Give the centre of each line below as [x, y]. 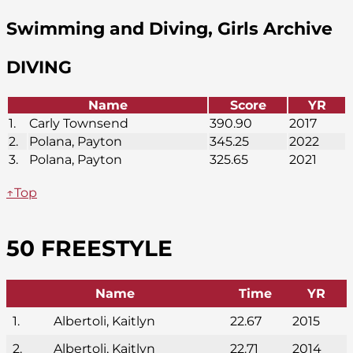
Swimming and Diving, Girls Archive [169, 28]
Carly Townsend [79, 123]
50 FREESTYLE [89, 248]
